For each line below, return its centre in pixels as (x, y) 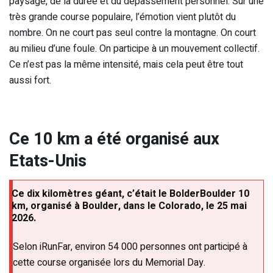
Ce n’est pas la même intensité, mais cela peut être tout (126, 65)
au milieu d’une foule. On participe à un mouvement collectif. (134, 49)
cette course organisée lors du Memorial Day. (109, 263)
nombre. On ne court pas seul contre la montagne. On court (133, 33)
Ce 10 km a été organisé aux (114, 139)
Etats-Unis (48, 161)
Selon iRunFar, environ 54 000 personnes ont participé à (130, 247)
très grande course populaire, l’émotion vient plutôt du (122, 17)
